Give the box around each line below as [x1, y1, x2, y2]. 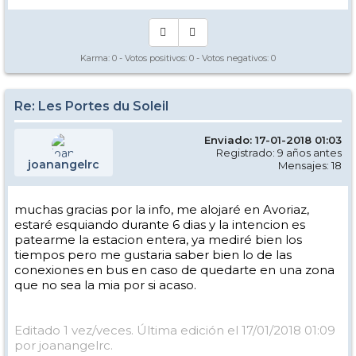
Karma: [80, 52, 112, 64]
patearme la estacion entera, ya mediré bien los [14, 231, 302, 247]
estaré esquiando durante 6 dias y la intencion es [14, 216, 305, 232]
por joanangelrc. [14, 337, 113, 353]
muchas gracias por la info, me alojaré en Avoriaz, [14, 201, 309, 217]
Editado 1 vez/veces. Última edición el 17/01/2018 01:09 [14, 322, 335, 338]
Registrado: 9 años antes [216, 145, 342, 159]
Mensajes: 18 [278, 158, 342, 172]
